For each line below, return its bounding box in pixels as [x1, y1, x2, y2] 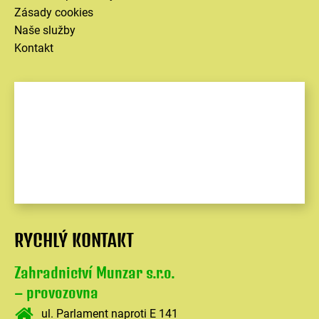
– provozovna [14, 283, 98, 302]
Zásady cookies [14, 6, 93, 20]
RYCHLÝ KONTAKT [14, 229, 134, 251]
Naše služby [14, 23, 75, 38]
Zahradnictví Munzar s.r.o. [14, 263, 175, 282]
